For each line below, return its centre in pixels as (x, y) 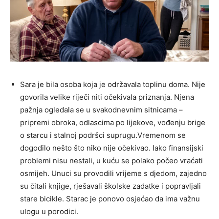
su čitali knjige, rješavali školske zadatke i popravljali (110, 186)
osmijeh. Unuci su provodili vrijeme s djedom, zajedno (113, 173)
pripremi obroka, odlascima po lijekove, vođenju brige (113, 122)
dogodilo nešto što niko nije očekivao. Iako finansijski (112, 148)
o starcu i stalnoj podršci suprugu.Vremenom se (103, 135)
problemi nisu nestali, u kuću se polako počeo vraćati (111, 160)
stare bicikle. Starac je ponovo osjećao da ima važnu (110, 198)
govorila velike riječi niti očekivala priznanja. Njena (107, 97)
